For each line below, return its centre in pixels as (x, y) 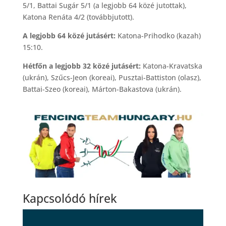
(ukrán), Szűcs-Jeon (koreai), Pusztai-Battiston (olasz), (112, 77)
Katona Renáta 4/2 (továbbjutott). (78, 17)
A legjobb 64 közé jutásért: (69, 35)
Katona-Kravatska (171, 66)
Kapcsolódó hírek (70, 199)
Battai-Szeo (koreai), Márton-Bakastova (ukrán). (102, 89)
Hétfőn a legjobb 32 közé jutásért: (81, 66)
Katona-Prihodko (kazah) (158, 35)
